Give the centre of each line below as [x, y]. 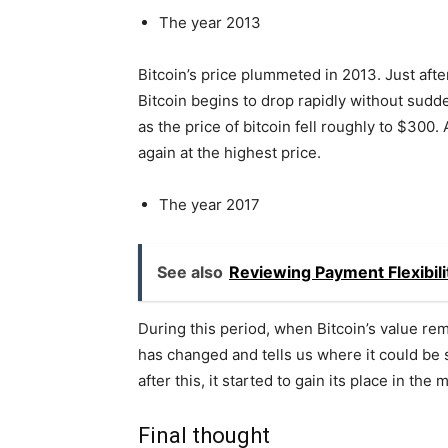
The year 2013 [210, 23]
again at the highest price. [229, 153]
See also [190, 272]
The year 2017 [209, 205]
